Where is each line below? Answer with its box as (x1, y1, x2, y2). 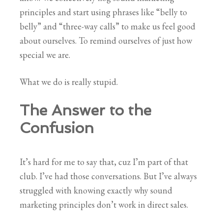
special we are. (20, 49, 70, 60)
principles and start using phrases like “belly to (20, 6, 187, 18)
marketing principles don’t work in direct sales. (20, 198, 188, 210)
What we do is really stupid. (20, 76, 118, 87)
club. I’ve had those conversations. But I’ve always (20, 170, 197, 182)
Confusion (20, 119, 94, 137)
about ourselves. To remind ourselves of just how (20, 34, 192, 46)
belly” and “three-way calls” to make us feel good (20, 20, 195, 32)
